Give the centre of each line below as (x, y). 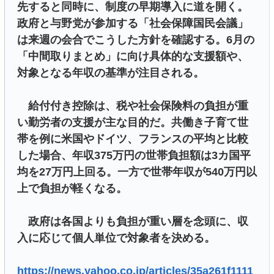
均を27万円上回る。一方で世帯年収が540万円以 (137, 172)
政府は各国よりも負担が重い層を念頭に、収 (133, 221)
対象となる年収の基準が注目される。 (111, 72)
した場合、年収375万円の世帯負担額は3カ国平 (134, 155)
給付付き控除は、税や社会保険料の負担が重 (133, 106)
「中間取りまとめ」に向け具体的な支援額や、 (133, 56)
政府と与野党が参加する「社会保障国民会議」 (133, 23)
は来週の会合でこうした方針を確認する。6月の (136, 39)
